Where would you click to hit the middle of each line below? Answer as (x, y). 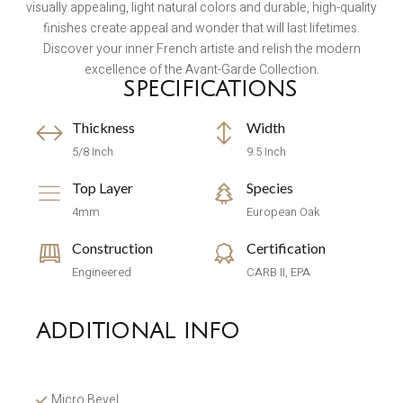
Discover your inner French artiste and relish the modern (201, 49)
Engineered (102, 272)
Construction (112, 247)
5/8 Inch (93, 151)
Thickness (103, 127)
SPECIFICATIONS (210, 89)
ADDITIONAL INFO (138, 331)
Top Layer (103, 187)
